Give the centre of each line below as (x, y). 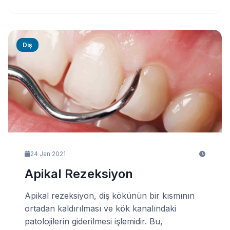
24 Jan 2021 (48, 154)
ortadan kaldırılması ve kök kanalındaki (100, 208)
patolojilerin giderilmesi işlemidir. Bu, (94, 221)
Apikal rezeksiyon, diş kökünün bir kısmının (110, 196)
